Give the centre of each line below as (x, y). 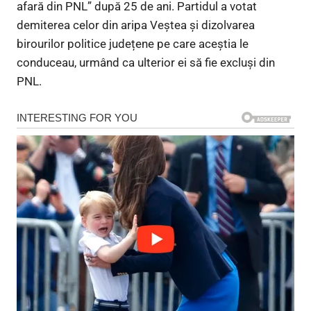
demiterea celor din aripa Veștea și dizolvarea (136, 25)
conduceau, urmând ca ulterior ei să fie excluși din (146, 62)
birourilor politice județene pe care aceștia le (133, 43)
